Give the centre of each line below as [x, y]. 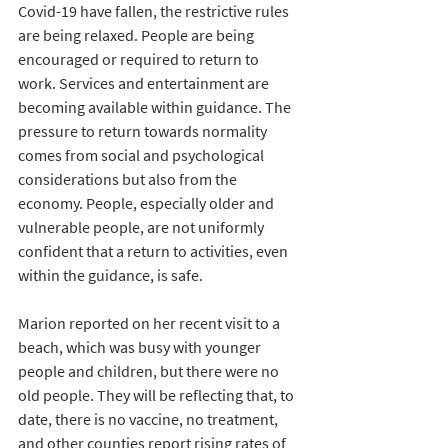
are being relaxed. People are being [137, 34]
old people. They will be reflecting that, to [157, 394]
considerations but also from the [129, 178]
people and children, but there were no [150, 370]
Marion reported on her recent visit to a [150, 322]
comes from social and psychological [142, 154]
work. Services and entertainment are [145, 82]
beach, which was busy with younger [141, 346]
